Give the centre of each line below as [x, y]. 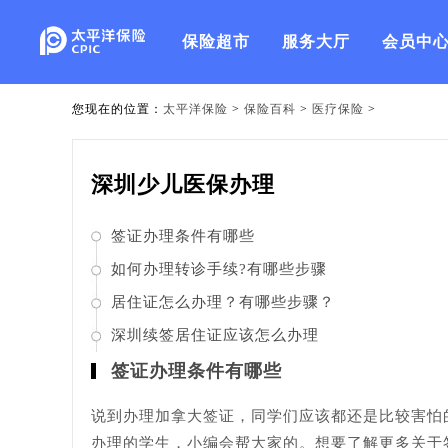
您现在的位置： [117, 109]
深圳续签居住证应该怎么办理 [215, 335]
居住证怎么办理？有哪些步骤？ [223, 302]
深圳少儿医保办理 [183, 184]
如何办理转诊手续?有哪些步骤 [219, 269]
